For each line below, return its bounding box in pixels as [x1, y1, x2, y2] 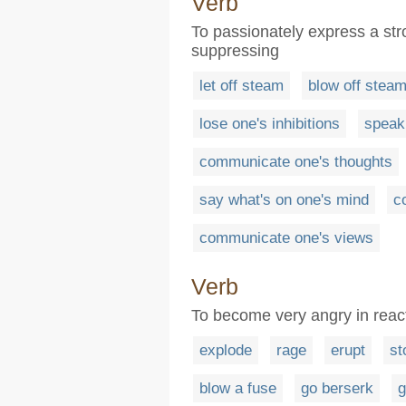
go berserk [301, 380, 373, 397]
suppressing [191, 42, 279, 60]
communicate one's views [199, 229, 373, 246]
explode [199, 342, 252, 359]
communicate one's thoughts [199, 153, 392, 170]
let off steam [199, 77, 284, 94]
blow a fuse [199, 380, 276, 397]
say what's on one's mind [199, 191, 369, 208]
